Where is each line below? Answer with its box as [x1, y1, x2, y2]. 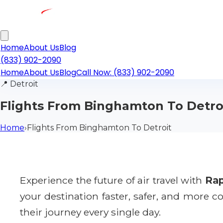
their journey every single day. [20, 206, 161, 218]
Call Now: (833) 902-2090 [76, 67, 174, 78]
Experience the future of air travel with [20, 174, 205, 186]
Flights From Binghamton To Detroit [27, 122, 172, 132]
